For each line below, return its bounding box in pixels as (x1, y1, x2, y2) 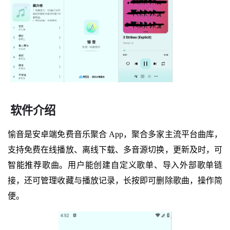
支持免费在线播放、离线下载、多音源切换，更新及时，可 (7, 145, 223, 154)
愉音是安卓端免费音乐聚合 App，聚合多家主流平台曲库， (7, 129, 223, 139)
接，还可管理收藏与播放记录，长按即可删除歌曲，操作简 (7, 176, 223, 185)
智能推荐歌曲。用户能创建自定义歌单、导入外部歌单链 (7, 160, 223, 169)
